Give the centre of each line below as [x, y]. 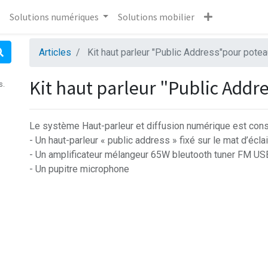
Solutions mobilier [156, 17]
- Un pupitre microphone [79, 169]
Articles [55, 53]
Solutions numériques [54, 17]
